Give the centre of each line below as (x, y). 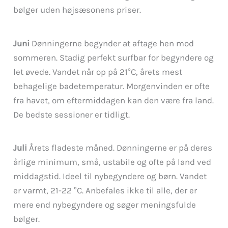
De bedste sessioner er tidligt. (72, 114)
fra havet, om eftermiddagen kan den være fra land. (114, 100)
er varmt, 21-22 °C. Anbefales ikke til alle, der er (105, 191)
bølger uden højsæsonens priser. (77, 9)
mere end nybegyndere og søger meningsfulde (105, 205)
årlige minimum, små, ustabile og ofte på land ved (112, 162)
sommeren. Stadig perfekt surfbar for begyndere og (114, 57)
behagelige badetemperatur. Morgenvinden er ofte (112, 86)
